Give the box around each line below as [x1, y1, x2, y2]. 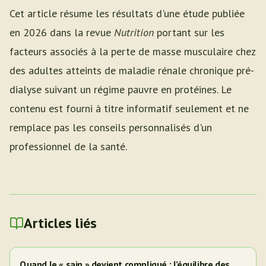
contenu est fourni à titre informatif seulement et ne [9, 102, 249, 115]
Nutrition [114, 26, 154, 39]
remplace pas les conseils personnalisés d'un [9, 121, 212, 134]
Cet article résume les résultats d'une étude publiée [9, 7, 245, 20]
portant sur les [154, 26, 224, 39]
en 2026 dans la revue [9, 26, 114, 39]
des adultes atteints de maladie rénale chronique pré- [9, 64, 254, 77]
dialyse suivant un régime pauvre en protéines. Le [9, 83, 232, 96]
